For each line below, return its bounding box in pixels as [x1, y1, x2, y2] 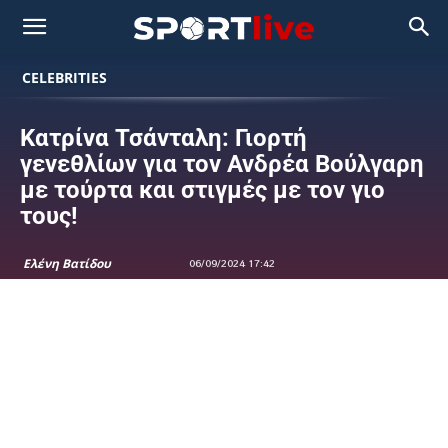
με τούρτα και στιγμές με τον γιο [20, 176, 385, 204]
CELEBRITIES [22, 68, 107, 87]
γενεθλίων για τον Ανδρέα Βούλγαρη [20, 150, 424, 178]
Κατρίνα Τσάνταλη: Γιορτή [20, 124, 307, 152]
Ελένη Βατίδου [23, 255, 111, 272]
